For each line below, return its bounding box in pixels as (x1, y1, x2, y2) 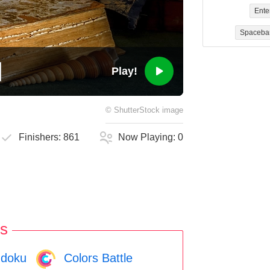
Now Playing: (118, 132, 178, 143)
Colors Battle (60, 251, 133, 265)
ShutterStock (114, 106, 160, 115)
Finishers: (19, 132, 64, 143)
